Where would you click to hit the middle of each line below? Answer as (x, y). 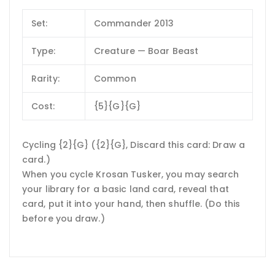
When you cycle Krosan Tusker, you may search (131, 174)
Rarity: (45, 79)
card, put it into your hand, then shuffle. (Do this (131, 203)
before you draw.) (64, 218)
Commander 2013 (134, 24)
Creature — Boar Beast (146, 51)
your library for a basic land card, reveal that (126, 189)
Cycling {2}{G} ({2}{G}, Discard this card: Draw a (134, 145)
